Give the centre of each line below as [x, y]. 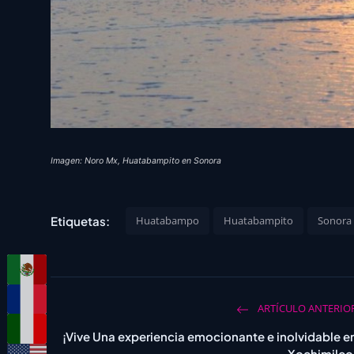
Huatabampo [168, 221]
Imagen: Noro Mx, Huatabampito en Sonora [136, 161]
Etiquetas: [80, 220]
